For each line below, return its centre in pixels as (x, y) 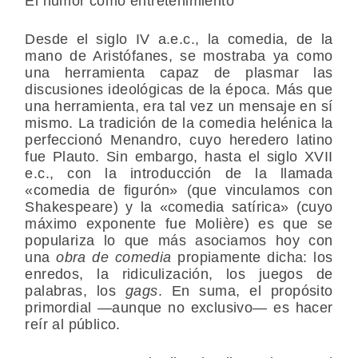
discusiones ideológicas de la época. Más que (179, 90)
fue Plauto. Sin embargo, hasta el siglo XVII (179, 157)
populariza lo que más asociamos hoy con (179, 241)
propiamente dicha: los (255, 258)
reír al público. (73, 325)
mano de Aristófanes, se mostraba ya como (179, 56)
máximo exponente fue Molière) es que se (179, 224)
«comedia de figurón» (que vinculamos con (179, 191)
